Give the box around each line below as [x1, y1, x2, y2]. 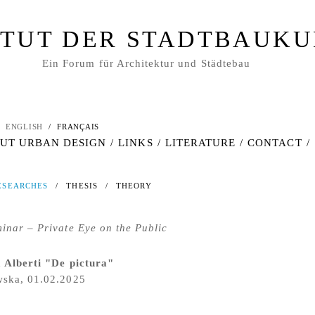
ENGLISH [5, 122, 44, 131]
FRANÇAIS [57, 122, 100, 131]
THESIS [66, 181, 98, 190]
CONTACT [247, 137, 302, 148]
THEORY [116, 181, 152, 190]
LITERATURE [165, 137, 236, 148]
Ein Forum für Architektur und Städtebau [42, 58, 250, 69]
